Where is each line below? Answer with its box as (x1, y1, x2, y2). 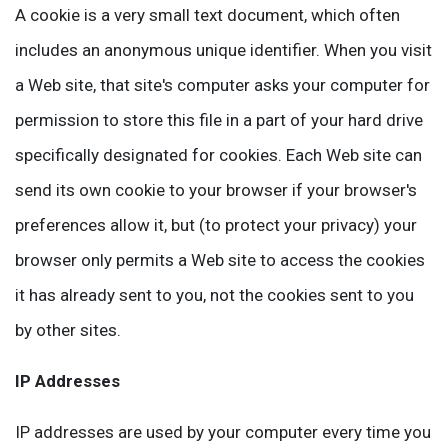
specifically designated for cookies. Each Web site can (15, 145, 422, 165)
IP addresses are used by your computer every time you (15, 422, 431, 442)
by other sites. (15, 320, 121, 340)
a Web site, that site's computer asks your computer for (15, 75, 430, 95)
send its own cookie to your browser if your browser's (15, 180, 417, 200)
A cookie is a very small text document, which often (15, 5, 400, 25)
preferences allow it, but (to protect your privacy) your (15, 215, 417, 235)
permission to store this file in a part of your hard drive (15, 110, 423, 130)
